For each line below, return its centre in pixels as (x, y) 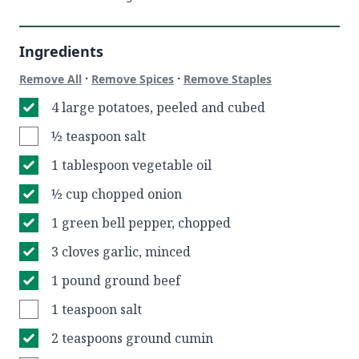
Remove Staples (228, 79)
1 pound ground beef (116, 280)
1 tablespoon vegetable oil (131, 165)
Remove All (50, 79)
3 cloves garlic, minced (121, 252)
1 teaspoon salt (97, 309)
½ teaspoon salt (99, 136)
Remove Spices (133, 79)
